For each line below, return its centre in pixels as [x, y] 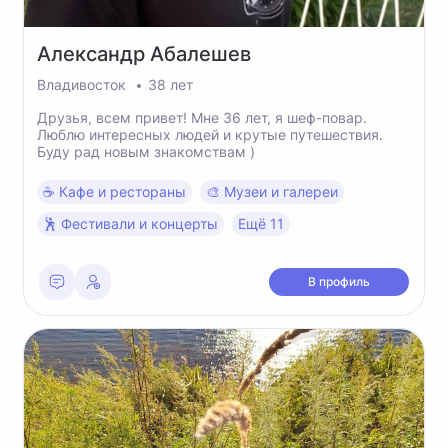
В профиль [339, 281]
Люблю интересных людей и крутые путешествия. [210, 134]
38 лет [170, 84]
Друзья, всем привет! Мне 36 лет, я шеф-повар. [202, 117]
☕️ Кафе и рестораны [114, 191]
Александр [93, 54]
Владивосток [83, 84]
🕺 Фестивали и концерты [130, 223]
